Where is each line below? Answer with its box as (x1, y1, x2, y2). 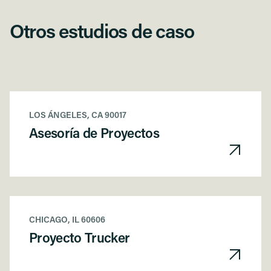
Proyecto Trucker (29, 233, 130, 246)
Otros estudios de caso (10, 24, 194, 43)
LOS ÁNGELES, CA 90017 (29, 112, 126, 120)
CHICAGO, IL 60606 (29, 217, 105, 225)
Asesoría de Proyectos (29, 128, 159, 142)
